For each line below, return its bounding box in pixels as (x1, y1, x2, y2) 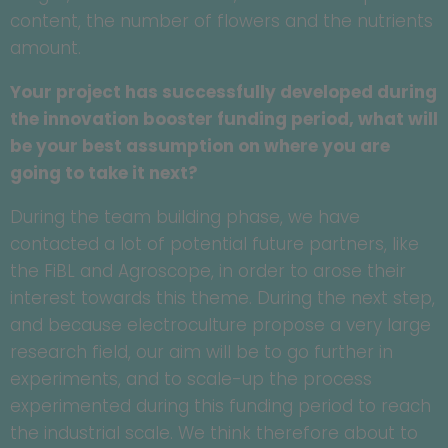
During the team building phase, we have (10, 205, 360, 230)
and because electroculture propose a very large (10, 313, 431, 338)
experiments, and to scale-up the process (10, 367, 372, 392)
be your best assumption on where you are (10, 134, 390, 159)
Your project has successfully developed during (10, 80, 437, 105)
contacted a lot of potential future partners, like (10, 232, 419, 257)
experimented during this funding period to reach (10, 394, 431, 419)
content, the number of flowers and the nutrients (10, 9, 433, 34)
